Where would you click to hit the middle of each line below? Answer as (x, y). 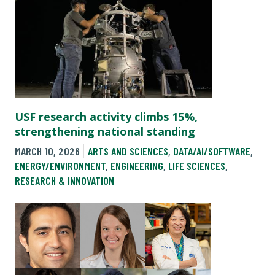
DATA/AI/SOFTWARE (211, 151)
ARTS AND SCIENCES (128, 151)
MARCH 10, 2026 (47, 151)
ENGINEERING (137, 166)
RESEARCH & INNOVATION (64, 181)
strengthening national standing (105, 131)
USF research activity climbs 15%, (106, 116)
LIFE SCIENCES (197, 166)
